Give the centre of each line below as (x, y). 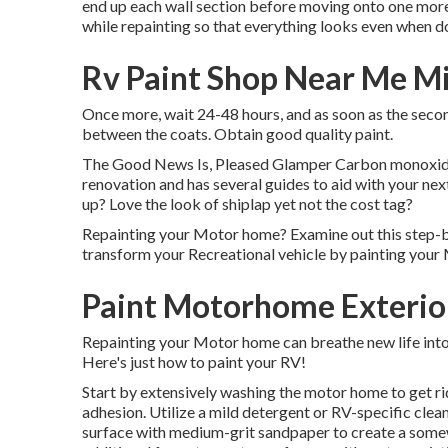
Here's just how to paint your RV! (194, 361)
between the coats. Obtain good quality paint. (237, 133)
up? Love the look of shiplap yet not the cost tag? (247, 203)
